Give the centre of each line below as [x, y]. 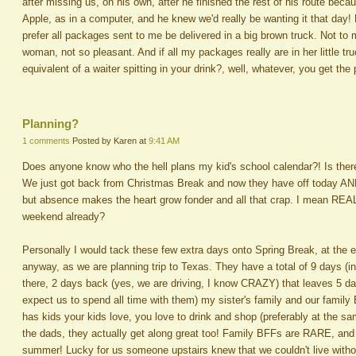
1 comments [46, 141]
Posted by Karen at [110, 141]
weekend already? [64, 217]
